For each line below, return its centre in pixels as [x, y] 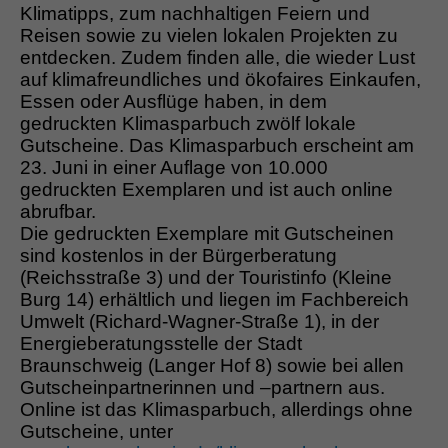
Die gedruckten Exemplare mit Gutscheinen [207, 234]
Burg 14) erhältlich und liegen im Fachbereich [214, 300]
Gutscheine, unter [96, 432]
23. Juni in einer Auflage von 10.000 [174, 168]
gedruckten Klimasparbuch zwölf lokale [188, 124]
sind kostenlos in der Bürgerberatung [178, 256]
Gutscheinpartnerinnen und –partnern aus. [202, 388]
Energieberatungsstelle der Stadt [161, 344]
